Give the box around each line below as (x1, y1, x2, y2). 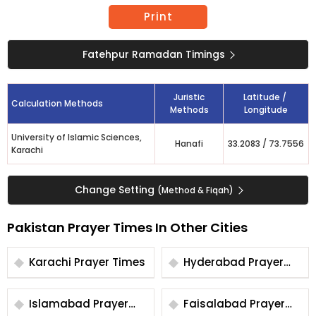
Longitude (244, 104, 288, 116)
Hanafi (175, 138, 203, 150)
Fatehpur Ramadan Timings (83, 47, 225, 61)
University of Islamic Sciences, (11, 131, 142, 143)
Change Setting (74, 183, 157, 197)
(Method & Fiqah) (157, 185, 233, 196)
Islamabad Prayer (29, 296, 93, 311)
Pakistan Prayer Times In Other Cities (7, 219, 248, 236)
